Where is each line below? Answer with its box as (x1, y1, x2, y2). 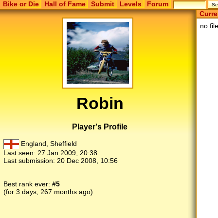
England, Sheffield (19, 140, 77, 148)
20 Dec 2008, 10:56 (57, 157, 118, 165)
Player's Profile (72, 122, 128, 131)
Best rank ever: (3, 180, 52, 188)
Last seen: (3, 149, 37, 157)
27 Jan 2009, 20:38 (37, 149, 97, 157)
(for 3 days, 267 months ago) (3, 188, 93, 196)
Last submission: (3, 157, 57, 165)
